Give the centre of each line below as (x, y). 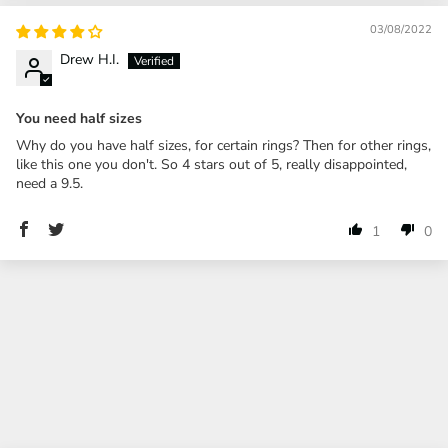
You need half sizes (79, 118)
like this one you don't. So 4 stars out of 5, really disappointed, (211, 164)
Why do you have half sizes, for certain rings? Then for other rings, (223, 145)
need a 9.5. (49, 183)
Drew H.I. (89, 59)
